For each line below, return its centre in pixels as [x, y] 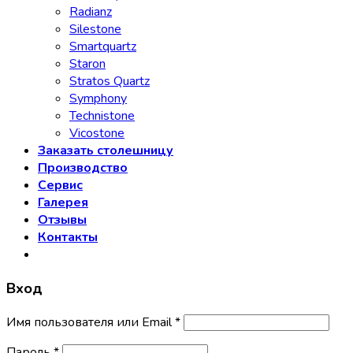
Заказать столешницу [106, 151]
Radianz [91, 12]
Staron [87, 64]
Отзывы [62, 220]
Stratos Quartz [110, 82]
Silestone [95, 30]
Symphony [98, 99]
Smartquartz [103, 47]
